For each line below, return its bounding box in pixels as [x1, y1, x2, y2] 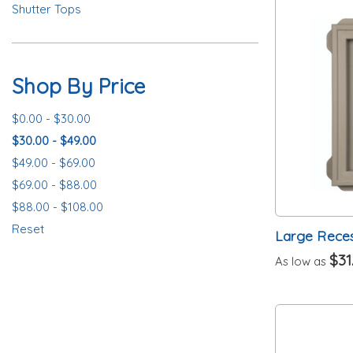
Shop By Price [12, 73, 146, 99]
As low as [274, 253, 329, 269]
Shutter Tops [12, 2, 81, 17]
